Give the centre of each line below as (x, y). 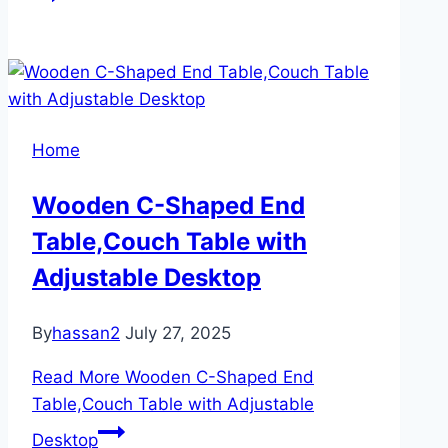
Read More (76, 377)
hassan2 (86, 333)
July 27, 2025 (178, 333)
